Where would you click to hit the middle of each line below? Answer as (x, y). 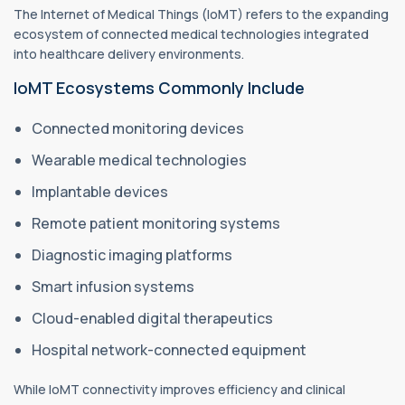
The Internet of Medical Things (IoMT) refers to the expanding (201, 14)
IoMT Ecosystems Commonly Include (159, 87)
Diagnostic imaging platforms (133, 254)
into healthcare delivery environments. (129, 53)
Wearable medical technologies (141, 160)
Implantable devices (101, 191)
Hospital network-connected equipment (170, 349)
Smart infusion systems (114, 286)
